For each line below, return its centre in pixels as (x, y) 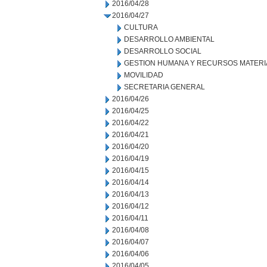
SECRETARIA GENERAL (164, 87)
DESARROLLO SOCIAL (163, 51)
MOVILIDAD (144, 75)
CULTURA (141, 27)
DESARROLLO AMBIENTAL (169, 39)
